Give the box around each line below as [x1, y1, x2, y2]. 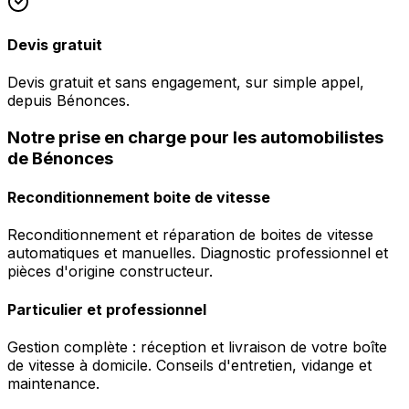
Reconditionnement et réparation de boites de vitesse [7, 225, 373, 245]
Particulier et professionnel [7, 299, 206, 319]
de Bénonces [7, 147, 113, 169]
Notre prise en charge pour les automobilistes [7, 126, 383, 148]
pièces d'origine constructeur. [7, 262, 213, 281]
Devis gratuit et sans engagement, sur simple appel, [7, 73, 364, 92]
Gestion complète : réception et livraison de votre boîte [7, 337, 387, 356]
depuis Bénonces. [7, 91, 130, 110]
